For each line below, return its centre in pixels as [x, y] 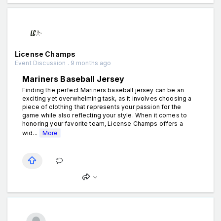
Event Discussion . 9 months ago [63, 63]
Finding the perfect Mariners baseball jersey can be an [103, 90]
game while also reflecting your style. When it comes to [105, 115]
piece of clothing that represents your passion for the [102, 107]
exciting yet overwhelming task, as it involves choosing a [107, 98]
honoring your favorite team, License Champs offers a [103, 123]
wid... [31, 133]
